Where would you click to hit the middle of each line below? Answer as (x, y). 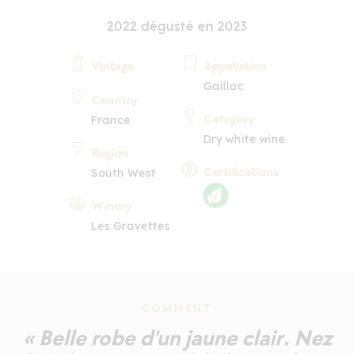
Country (114, 100)
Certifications (241, 172)
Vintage (112, 66)
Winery (111, 206)
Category (229, 119)
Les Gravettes (130, 226)
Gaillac (223, 86)
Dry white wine (244, 139)
